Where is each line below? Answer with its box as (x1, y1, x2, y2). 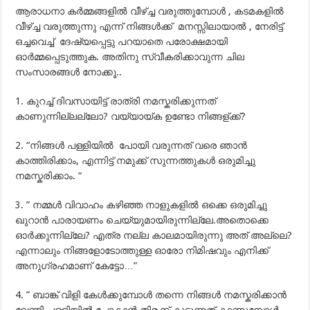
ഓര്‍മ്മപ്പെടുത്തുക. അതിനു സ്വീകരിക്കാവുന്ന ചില (15, 51, 245, 62)
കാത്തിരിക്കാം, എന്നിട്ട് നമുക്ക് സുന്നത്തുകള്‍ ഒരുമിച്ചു (15, 155, 256, 166)
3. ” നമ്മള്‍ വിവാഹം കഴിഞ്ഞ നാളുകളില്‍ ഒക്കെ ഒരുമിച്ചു (15, 199, 268, 210)
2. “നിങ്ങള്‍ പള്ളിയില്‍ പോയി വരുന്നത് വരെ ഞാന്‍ (15, 140, 248, 151)
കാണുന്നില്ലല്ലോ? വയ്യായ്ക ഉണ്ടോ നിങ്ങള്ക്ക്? (15, 111, 246, 122)
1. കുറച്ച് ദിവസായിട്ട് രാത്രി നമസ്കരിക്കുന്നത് (15, 95, 217, 107)
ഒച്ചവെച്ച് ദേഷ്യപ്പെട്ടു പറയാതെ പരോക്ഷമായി (15, 36, 228, 47)
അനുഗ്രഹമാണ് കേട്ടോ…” (15, 260, 138, 271)
